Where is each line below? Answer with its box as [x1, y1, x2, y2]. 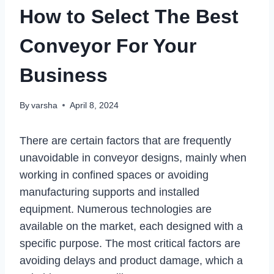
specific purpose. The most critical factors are [20, 237, 240, 250]
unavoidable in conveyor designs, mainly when [20, 151, 246, 164]
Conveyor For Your [20, 34, 196, 57]
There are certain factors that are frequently [20, 134, 231, 147]
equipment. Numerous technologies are [20, 202, 212, 215]
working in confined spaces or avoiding [20, 168, 209, 181]
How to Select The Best [20, 5, 239, 28]
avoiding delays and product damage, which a [20, 254, 243, 267]
